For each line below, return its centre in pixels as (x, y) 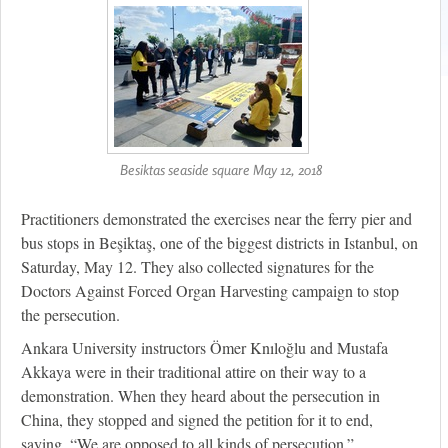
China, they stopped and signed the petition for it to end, (197, 420)
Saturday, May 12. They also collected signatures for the (197, 267)
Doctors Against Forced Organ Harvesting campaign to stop (210, 291)
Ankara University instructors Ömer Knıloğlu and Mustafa (204, 348)
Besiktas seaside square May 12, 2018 (220, 170)
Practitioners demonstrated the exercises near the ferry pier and (216, 219)
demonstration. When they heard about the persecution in (200, 396)
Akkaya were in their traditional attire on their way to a (193, 372)
